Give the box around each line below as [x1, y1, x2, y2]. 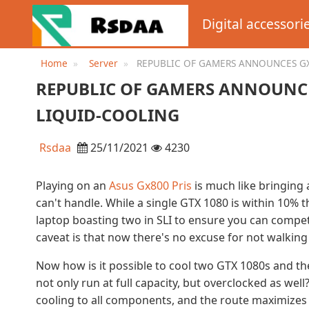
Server [88, 56, 118, 70]
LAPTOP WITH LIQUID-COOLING [117, 70, 263, 84]
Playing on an [36, 178, 109, 194]
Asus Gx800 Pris [109, 178, 192, 194]
